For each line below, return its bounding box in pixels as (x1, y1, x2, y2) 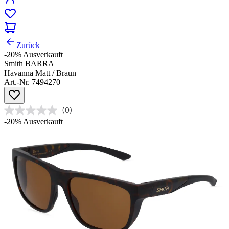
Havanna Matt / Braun (4, 68, 76, 78)
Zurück (16, 41, 40, 50)
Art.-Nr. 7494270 (4, 78, 60, 87)
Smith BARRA (4, 59, 54, 68)
